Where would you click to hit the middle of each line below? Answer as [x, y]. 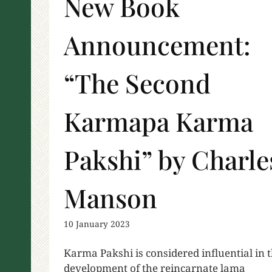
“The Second [137, 83]
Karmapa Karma [158, 121]
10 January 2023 [97, 223]
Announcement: [157, 45]
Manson [110, 198]
